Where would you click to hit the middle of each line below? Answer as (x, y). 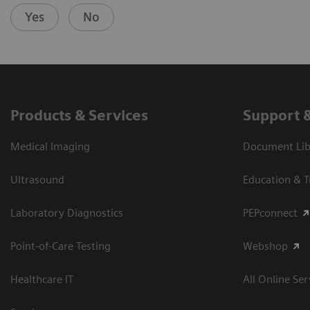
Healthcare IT (42, 280)
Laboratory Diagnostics (67, 213)
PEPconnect (270, 213)
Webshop (265, 246)
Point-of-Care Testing (61, 246)
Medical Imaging (50, 147)
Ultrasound (37, 180)
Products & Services (79, 116)
